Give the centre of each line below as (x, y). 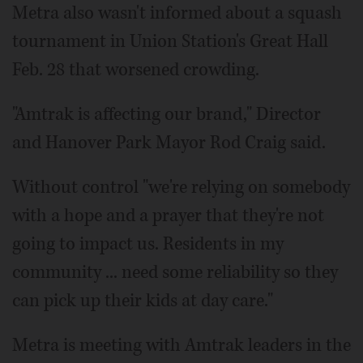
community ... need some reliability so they (175, 273)
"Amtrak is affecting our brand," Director (167, 115)
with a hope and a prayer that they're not (168, 216)
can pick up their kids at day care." (143, 301)
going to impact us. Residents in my (148, 244)
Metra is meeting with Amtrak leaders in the (181, 346)
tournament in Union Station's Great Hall (170, 42)
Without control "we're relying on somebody (181, 188)
